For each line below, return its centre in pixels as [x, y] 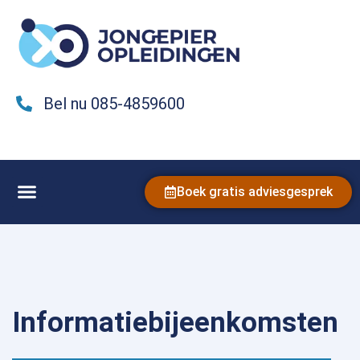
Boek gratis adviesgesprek [254, 191]
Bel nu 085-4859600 [114, 103]
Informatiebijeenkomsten [175, 322]
